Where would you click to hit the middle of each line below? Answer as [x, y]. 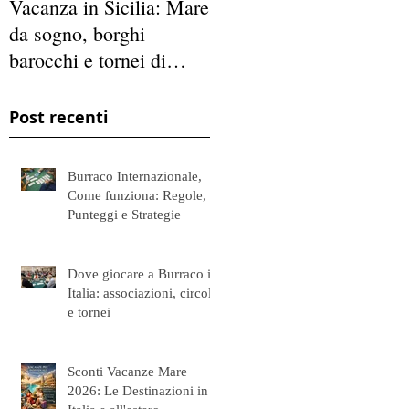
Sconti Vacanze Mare [127, 371]
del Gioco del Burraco [300, 60]
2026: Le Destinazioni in [138, 390]
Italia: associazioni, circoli [142, 293]
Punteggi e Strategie [124, 214]
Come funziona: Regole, [137, 195]
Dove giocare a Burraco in [143, 273]
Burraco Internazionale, [135, 176]
